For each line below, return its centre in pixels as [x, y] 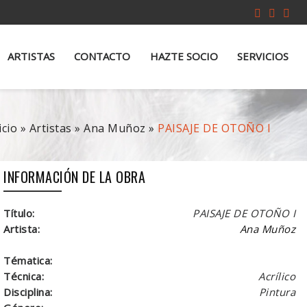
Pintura [277, 292]
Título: [19, 213]
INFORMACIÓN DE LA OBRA [75, 176]
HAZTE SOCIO [184, 56]
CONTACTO [102, 56]
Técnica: [24, 276]
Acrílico [277, 276]
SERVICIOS [263, 56]
